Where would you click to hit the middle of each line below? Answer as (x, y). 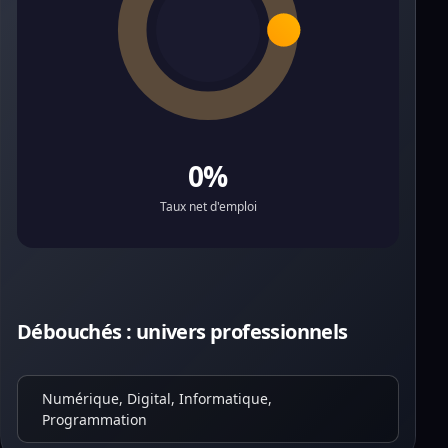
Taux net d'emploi (208, 206)
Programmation (94, 419)
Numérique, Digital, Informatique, (157, 398)
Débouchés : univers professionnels (182, 331)
